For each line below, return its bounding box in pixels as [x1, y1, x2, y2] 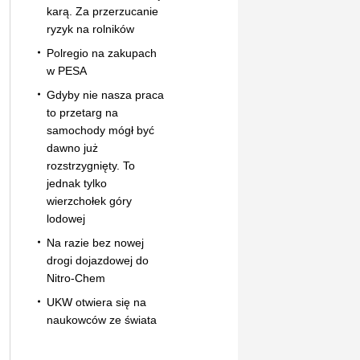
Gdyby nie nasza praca [46, 88, 164, 101]
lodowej [46, 211, 85, 225]
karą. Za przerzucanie [46, 4, 158, 18]
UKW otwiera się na [46, 295, 146, 309]
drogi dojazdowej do [46, 253, 149, 267]
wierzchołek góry [46, 194, 132, 207]
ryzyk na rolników [46, 22, 134, 35]
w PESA [46, 63, 87, 77]
